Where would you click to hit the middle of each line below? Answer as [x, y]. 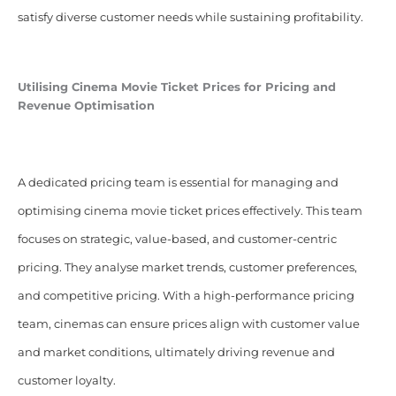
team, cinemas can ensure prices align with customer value [188, 324]
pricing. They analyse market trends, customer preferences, [187, 268]
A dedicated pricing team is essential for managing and [178, 183]
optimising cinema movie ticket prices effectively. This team [190, 211]
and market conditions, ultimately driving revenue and [176, 353]
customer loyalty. [66, 381]
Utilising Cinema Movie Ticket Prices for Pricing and [176, 88]
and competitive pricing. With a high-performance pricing [186, 296]
